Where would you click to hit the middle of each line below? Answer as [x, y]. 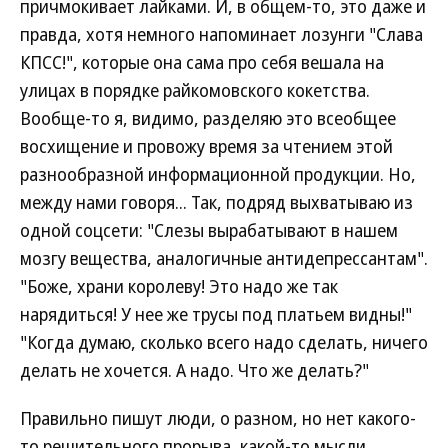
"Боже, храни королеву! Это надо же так [179, 286]
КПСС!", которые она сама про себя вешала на [202, 62]
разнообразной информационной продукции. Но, [218, 174]
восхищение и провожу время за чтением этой [206, 146]
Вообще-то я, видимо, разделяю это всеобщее [208, 118]
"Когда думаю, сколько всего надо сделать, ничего [224, 342]
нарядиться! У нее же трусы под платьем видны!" [216, 314]
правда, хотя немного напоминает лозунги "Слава [221, 34]
